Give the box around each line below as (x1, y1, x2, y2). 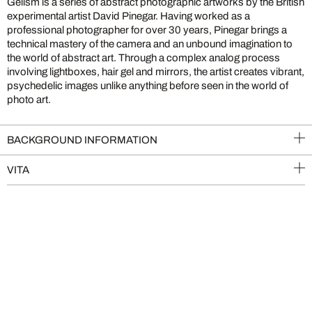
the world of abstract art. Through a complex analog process (7, 52, 280, 63)
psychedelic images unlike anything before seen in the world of (7, 80, 288, 91)
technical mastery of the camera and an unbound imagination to (7, 38, 292, 49)
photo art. (7, 94, 51, 105)
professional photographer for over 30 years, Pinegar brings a (7, 24, 287, 36)
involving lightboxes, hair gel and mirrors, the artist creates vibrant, (7, 66, 304, 77)
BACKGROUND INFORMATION (7, 134, 157, 146)
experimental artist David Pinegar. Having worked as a (7, 10, 250, 22)
